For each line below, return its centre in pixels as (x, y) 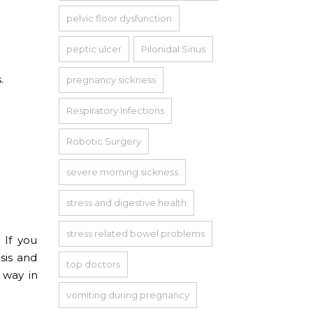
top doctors (93, 264)
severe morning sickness (122, 172)
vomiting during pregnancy (128, 294)
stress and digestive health (126, 202)
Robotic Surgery (103, 141)
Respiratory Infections (115, 110)
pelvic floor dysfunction (119, 18)
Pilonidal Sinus (173, 49)
